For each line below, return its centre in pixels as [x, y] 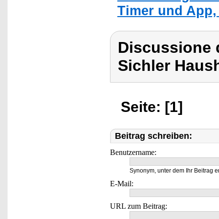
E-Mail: [122, 184]
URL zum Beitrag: [139, 206]
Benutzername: [133, 152]
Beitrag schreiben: [153, 136]
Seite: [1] [152, 107]
